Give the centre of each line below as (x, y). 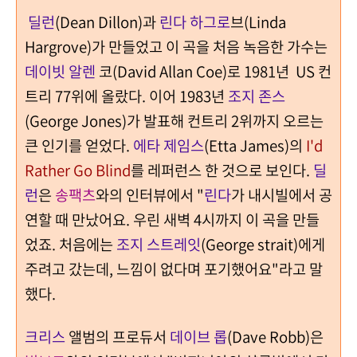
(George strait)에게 (263, 244)
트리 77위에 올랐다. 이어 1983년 (126, 96)
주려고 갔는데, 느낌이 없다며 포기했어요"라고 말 (174, 269)
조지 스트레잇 (159, 244)
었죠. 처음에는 (71, 244)
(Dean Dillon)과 (107, 22)
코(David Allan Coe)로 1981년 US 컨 (214, 71)
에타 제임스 (169, 145)
